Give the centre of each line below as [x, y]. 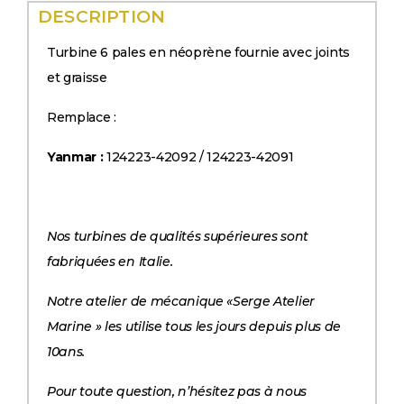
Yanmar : [75, 157]
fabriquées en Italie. [110, 262]
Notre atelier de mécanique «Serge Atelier [181, 302]
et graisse [77, 78]
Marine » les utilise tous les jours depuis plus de [194, 327]
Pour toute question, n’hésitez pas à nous [177, 392]
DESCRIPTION [102, 17]
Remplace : [82, 118]
